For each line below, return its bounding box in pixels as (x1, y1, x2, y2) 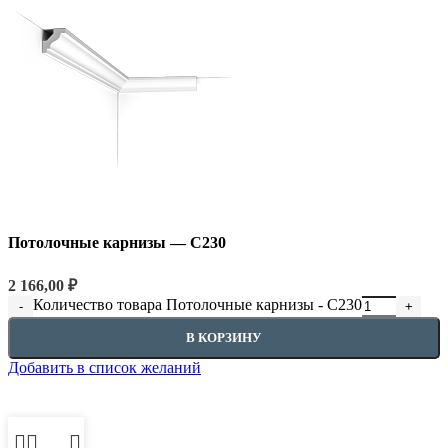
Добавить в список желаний (8, 358, 201, 376)
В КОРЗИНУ (186, 329, 262, 345)
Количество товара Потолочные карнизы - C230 (33, 295, 362, 313)
